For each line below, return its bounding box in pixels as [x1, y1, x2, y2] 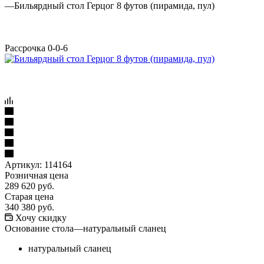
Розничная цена [5, 170, 68, 180]
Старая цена [5, 191, 54, 202]
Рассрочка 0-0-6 [5, 42, 68, 53]
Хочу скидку [15, 212, 67, 223]
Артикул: [5, 159, 42, 170]
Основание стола [5, 223, 74, 233]
